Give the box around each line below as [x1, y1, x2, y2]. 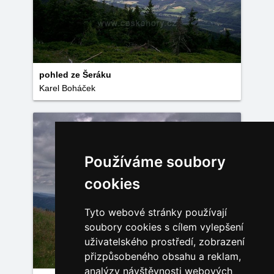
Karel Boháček [39, 83, 95, 93]
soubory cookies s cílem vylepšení [84, 221, 243, 233]
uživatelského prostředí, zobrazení [84, 235, 245, 248]
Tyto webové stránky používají [84, 206, 227, 218]
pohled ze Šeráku [39, 70, 111, 80]
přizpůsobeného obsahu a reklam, [84, 250, 241, 262]
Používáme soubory [84, 153, 226, 171]
